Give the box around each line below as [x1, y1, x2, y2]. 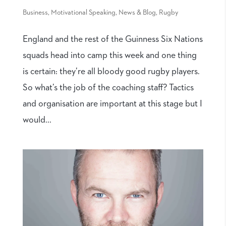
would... [22, 115, 51, 125]
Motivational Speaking [50, 9, 116, 16]
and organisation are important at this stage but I [22, 99, 202, 108]
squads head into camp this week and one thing [22, 50, 197, 60]
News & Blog [118, 9, 156, 16]
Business [22, 9, 48, 16]
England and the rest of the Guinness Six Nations [22, 34, 203, 44]
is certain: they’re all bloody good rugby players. [22, 67, 200, 76]
